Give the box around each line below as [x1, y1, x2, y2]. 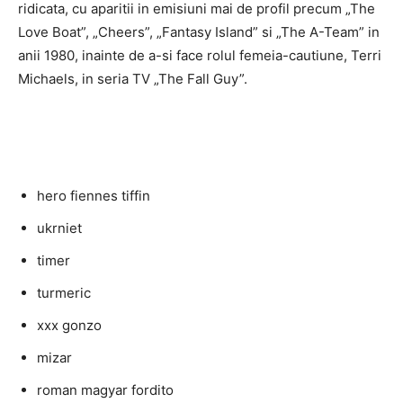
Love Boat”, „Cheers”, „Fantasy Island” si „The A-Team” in [18, 23, 380, 40]
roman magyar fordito [37, 381, 174, 399]
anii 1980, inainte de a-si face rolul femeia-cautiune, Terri [18, 47, 381, 64]
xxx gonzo [37, 317, 102, 334]
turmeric [37, 284, 91, 301]
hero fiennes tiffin [37, 187, 150, 204]
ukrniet [37, 219, 82, 237]
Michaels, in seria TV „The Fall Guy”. [18, 70, 247, 87]
